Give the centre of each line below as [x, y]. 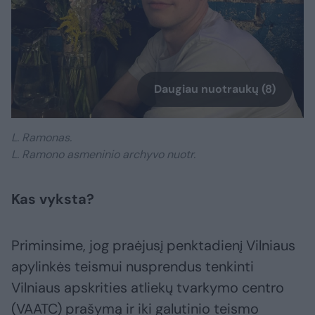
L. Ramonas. [41, 138]
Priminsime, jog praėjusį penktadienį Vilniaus [153, 246]
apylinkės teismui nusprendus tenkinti [133, 267]
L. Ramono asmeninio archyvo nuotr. [103, 155]
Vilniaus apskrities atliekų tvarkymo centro [148, 288]
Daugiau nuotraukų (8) [215, 89]
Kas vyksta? [53, 199]
